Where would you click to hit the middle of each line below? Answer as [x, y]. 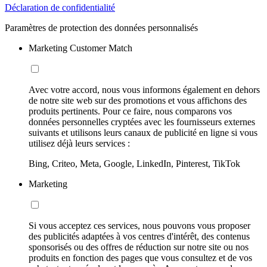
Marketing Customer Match [80, 48]
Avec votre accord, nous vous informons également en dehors [144, 89]
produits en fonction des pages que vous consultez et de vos [140, 257]
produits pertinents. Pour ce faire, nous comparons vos [130, 111]
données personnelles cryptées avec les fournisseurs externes [142, 122]
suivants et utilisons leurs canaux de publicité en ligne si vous [143, 132]
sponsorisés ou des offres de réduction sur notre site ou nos [139, 247]
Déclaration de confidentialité [60, 7]
